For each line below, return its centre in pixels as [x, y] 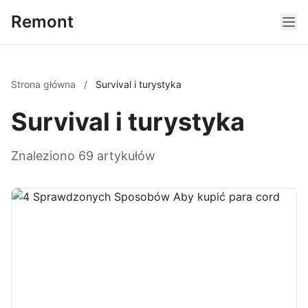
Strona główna [45, 84]
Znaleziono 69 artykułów [83, 156]
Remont [42, 22]
